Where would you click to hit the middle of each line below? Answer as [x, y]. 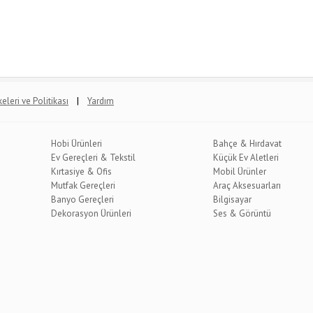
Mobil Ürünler [240, 172]
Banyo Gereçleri [82, 199]
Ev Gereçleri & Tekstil [93, 158]
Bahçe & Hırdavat [248, 144]
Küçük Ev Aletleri [246, 158]
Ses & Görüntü [242, 213]
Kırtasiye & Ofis [81, 172]
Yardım [101, 101]
